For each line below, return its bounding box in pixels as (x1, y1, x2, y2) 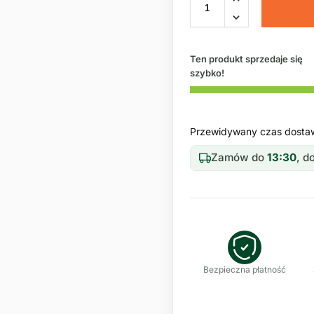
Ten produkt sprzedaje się (189, 53, 303, 64)
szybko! (189, 67, 224, 78)
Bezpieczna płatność (203, 264, 287, 275)
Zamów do (211, 151, 268, 165)
